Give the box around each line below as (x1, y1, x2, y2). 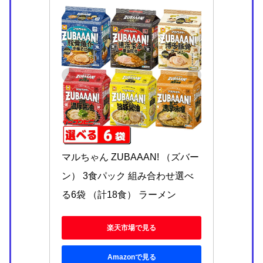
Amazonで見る (107, 252, 156, 261)
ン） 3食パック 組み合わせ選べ (62, 171, 194, 181)
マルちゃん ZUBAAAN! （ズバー (62, 152, 199, 163)
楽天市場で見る (107, 223, 156, 232)
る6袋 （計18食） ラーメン (62, 190, 176, 200)
